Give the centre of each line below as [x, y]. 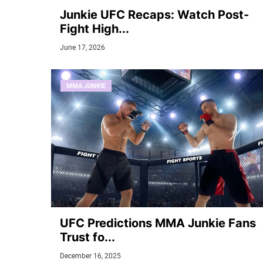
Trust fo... [87, 237]
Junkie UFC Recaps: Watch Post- [154, 14]
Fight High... [95, 28]
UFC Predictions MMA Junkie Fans [158, 223]
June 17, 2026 [82, 47]
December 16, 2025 [90, 256]
